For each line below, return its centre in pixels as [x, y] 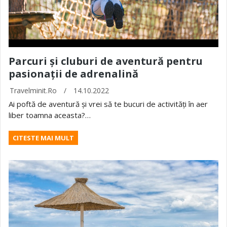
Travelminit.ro [33, 91]
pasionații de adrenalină [73, 74]
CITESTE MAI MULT [43, 138]
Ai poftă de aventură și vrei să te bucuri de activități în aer [108, 104]
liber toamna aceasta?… [50, 115]
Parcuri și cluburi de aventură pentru [106, 61]
